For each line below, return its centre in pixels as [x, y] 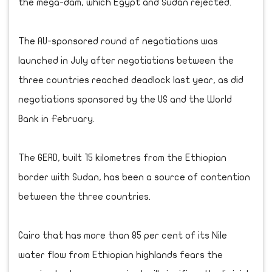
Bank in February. [56, 119]
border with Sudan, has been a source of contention [134, 177]
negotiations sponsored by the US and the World [125, 99]
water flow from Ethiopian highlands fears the [121, 255]
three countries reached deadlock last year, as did [131, 80]
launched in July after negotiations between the [126, 60]
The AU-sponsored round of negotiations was [118, 41]
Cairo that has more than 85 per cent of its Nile [123, 235]
